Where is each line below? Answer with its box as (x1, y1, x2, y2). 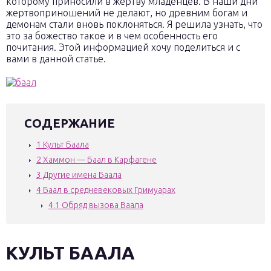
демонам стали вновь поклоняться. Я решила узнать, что (6, 19, 263, 30)
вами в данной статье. (6, 53, 106, 64)
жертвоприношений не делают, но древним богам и (6, 7, 247, 18)
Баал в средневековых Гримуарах (41, 185, 175, 195)
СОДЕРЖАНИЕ (24, 116, 115, 130)
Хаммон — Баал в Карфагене (41, 155, 157, 165)
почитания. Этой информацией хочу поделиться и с (6, 42, 240, 53)
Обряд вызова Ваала (60, 200, 143, 210)
